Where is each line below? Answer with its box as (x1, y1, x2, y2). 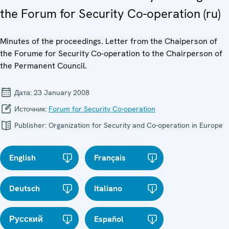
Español (94, 213, 124, 224)
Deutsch (9, 182, 40, 194)
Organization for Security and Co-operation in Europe (49, 120, 223, 130)
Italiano (94, 182, 123, 194)
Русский (9, 213, 43, 224)
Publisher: (12, 120, 49, 130)
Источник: (12, 104, 49, 113)
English (9, 152, 36, 163)
